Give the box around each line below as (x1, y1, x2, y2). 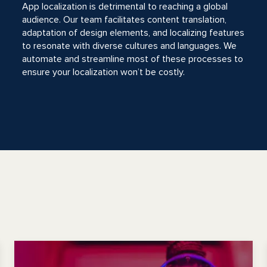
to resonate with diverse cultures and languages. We (22, 40, 237, 52)
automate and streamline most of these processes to (22, 53, 244, 65)
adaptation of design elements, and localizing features (22, 27, 245, 39)
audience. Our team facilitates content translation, (22, 14, 227, 26)
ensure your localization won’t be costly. (22, 66, 185, 78)
